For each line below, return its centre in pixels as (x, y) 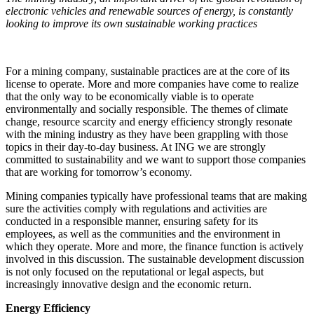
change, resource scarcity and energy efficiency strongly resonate (149, 121)
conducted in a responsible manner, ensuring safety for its (132, 221)
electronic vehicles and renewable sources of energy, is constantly (149, 11)
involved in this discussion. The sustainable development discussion (155, 259)
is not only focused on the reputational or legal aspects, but (135, 271)
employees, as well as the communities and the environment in (143, 233)
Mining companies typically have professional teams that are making (156, 196)
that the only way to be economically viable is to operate (130, 96)
